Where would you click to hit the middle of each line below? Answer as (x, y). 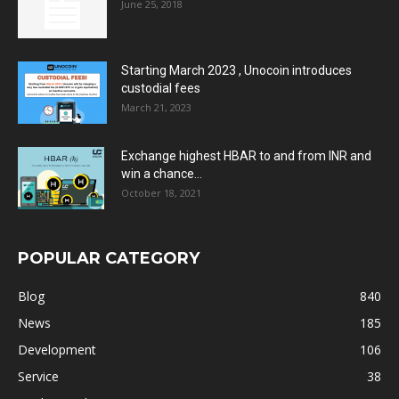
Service (38, 377)
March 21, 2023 (156, 108)
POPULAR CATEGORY (109, 259)
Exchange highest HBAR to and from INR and (246, 156)
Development (57, 350)
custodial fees (161, 89)
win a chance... (162, 174)
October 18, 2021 (161, 193)
